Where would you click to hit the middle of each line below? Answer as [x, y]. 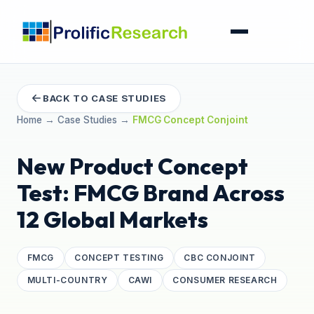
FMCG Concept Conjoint [190, 120]
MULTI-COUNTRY [67, 280]
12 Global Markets [112, 219]
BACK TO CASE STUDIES [105, 98]
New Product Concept [132, 166]
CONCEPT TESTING [119, 258]
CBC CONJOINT [220, 258]
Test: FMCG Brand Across [151, 192]
